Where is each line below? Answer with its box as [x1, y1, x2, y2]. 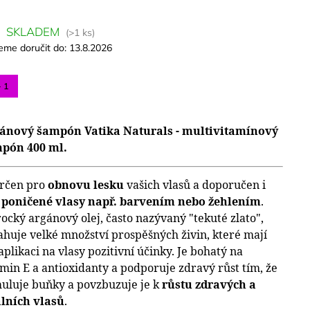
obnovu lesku [45, 177, 124, 192]
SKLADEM [3, 24, 60, 39]
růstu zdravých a [162, 277, 256, 292]
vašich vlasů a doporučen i [124, 177, 266, 192]
